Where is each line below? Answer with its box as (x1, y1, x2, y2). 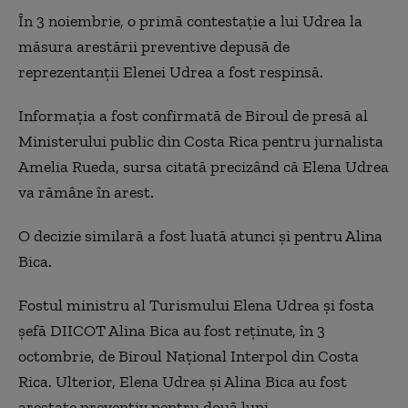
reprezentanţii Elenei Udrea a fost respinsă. (18, 62, 323, 82)
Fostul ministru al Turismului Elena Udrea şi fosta (18, 295, 374, 315)
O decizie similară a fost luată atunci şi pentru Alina (18, 226, 382, 246)
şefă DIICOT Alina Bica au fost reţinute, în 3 (18, 321, 325, 341)
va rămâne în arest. (18, 182, 154, 202)
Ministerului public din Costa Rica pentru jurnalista (18, 131, 383, 151)
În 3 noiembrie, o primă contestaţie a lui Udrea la (18, 11, 362, 31)
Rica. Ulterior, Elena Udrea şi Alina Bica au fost (18, 372, 347, 392)
